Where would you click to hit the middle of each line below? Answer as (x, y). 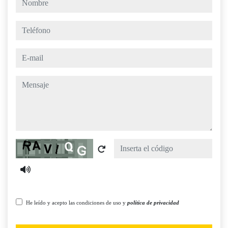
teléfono (28, 26)
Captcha (28, 145)
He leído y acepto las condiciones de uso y (77, 203)
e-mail (25, 54)
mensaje (28, 81)
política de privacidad (153, 203)
